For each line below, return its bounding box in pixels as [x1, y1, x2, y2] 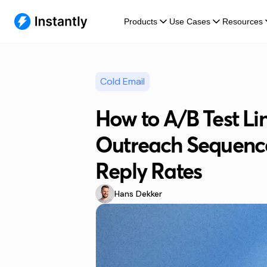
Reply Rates [95, 158, 202, 184]
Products [124, 17, 157, 26]
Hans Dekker [114, 188, 162, 199]
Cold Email [100, 75, 145, 88]
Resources [222, 17, 263, 26]
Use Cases [169, 17, 210, 26]
